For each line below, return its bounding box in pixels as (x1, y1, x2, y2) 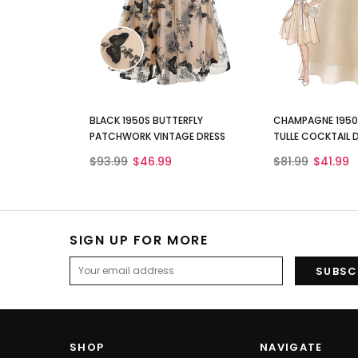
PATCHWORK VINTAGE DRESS (89, 129, 225, 144)
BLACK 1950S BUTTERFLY (89, 113, 203, 128)
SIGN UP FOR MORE (70, 231, 209, 250)
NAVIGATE (260, 340, 323, 356)
